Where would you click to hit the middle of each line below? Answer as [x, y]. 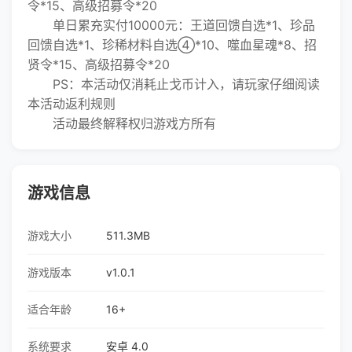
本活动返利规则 [71, 104]
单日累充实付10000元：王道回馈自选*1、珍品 [171, 25]
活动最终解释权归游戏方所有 [122, 123]
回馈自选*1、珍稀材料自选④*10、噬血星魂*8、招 [172, 45]
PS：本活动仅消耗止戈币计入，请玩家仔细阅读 [174, 84]
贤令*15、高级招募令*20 [99, 64]
